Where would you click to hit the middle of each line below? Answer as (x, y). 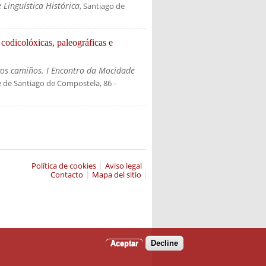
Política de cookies (64, 166)
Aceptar (124, 243)
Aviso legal (123, 166)
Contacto (66, 175)
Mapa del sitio (116, 175)
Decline (164, 243)
